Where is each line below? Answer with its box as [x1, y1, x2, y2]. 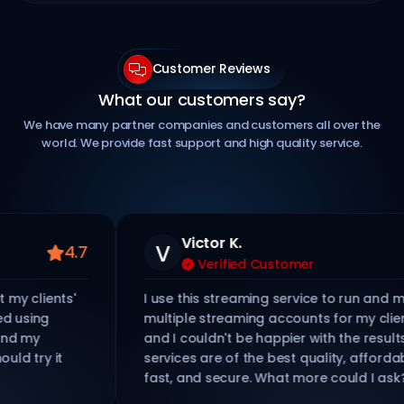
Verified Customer [158, 254, 279, 273]
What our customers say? [98, 87, 306, 111]
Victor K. [145, 232, 207, 253]
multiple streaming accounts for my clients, [107, 308, 388, 327]
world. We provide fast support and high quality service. [41, 133, 363, 151]
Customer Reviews [151, 60, 271, 78]
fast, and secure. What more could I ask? [107, 368, 372, 387]
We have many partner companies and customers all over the [23, 115, 381, 133]
